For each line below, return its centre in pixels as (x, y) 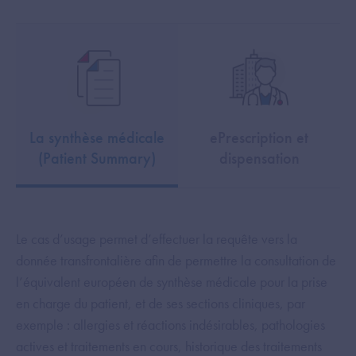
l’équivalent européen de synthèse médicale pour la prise (172, 282)
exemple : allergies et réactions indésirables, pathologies (170, 325)
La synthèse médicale (97, 138)
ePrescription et (259, 138)
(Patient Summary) (97, 159)
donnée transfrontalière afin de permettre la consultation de (176, 261)
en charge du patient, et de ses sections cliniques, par (161, 304)
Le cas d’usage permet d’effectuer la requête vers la (157, 239)
